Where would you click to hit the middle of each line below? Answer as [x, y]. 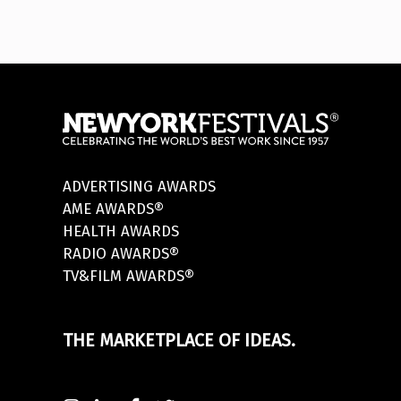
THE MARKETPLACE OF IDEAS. [179, 341]
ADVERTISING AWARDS [140, 187]
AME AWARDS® [114, 209]
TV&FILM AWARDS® [129, 277]
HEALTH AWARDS [121, 232]
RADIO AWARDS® [121, 254]
